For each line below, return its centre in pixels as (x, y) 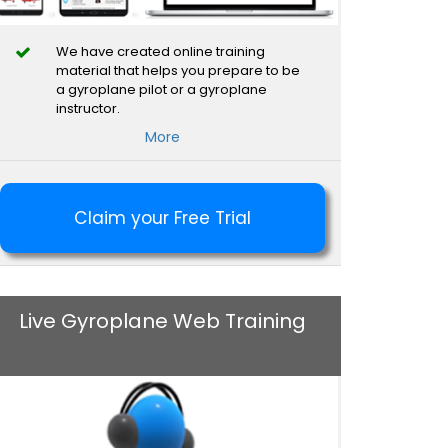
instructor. (88, 108)
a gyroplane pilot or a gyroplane (162, 89)
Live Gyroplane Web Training (163, 320)
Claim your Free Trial (163, 217)
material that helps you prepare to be (178, 70)
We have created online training (161, 51)
